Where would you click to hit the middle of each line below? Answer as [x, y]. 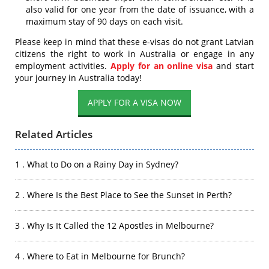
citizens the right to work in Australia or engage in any [134, 54]
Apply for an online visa [162, 66]
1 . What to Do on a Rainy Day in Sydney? [97, 164]
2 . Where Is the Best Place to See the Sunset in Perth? [123, 195]
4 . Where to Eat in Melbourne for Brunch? [100, 256]
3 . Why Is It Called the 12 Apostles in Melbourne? [114, 225]
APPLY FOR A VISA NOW [134, 102]
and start [233, 66]
